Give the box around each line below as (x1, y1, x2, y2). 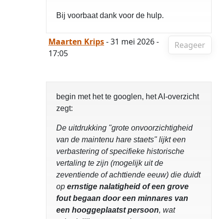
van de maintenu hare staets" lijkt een (56, 135, 186, 144)
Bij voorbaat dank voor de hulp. (56, 11, 164, 20)
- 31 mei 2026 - (104, 36, 159, 47)
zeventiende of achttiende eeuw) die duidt (56, 171, 200, 179)
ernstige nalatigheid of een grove (67, 182, 189, 191)
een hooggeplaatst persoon (56, 206, 159, 214)
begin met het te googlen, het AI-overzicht (56, 92, 199, 101)
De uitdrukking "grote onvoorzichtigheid (56, 124, 193, 132)
